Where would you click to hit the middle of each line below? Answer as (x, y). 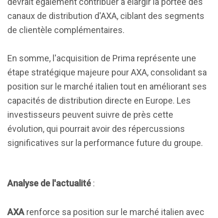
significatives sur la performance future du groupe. (105, 143)
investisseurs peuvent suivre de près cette (90, 115)
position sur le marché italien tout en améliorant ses (107, 86)
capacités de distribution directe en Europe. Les (99, 100)
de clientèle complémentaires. (66, 30)
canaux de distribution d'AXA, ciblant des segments (106, 16)
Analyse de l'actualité (49, 183)
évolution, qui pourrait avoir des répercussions (96, 129)
